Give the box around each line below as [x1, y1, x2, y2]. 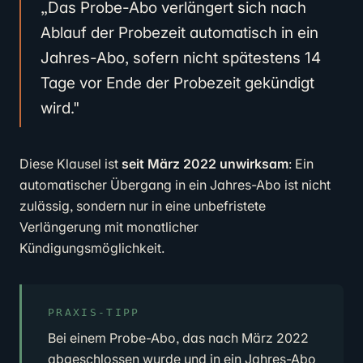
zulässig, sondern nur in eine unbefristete [19, 198, 266, 214]
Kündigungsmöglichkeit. [19, 240, 164, 256]
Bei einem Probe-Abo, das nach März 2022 [48, 330, 309, 346]
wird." [41, 99, 80, 117]
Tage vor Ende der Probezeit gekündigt [41, 74, 314, 92]
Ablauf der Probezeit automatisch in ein [41, 23, 318, 42]
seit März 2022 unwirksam [122, 156, 288, 172]
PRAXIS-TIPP [48, 306, 140, 318]
